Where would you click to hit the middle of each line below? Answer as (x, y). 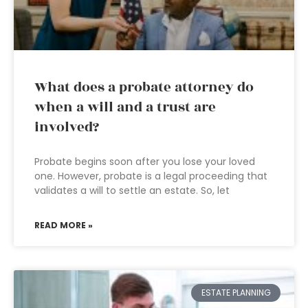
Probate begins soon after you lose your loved (145, 162)
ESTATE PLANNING (236, 293)
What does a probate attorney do (144, 87)
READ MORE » (64, 225)
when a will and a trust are (125, 107)
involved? (67, 127)
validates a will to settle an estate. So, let (132, 190)
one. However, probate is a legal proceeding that (151, 176)
